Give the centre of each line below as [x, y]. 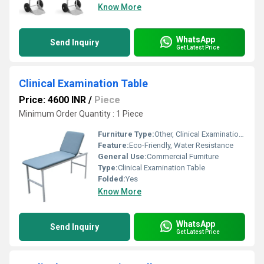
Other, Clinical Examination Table [197, 134]
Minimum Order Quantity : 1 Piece [81, 114]
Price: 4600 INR [52, 100]
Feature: [113, 145]
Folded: [112, 179]
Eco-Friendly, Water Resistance [181, 145]
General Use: [122, 156]
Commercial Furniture [183, 156]
